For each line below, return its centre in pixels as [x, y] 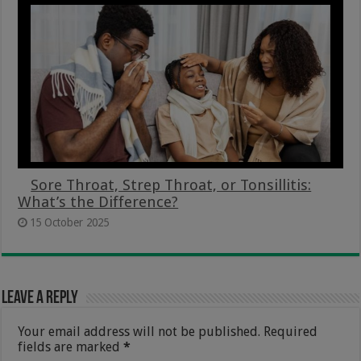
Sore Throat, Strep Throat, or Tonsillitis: [171, 185]
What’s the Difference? [98, 201]
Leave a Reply [40, 298]
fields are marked [71, 346]
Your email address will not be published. [139, 331]
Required [291, 331]
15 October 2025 [70, 222]
